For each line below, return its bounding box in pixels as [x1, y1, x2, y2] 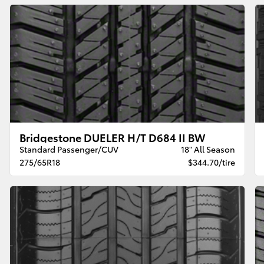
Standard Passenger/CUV [19, 143, 119, 155]
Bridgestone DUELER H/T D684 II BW [19, 129, 206, 144]
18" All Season [180, 143, 235, 155]
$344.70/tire [187, 156, 235, 168]
